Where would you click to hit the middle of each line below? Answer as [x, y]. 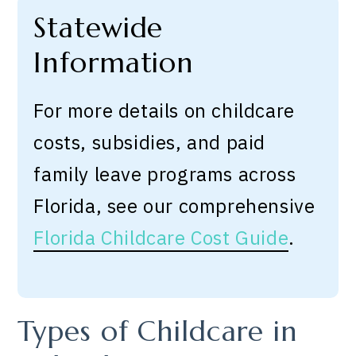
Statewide [99, 28]
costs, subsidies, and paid [150, 142]
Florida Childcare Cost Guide [161, 237]
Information [114, 63]
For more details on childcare [164, 110]
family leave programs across [165, 174]
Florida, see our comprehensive [174, 205]
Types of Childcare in [158, 331]
